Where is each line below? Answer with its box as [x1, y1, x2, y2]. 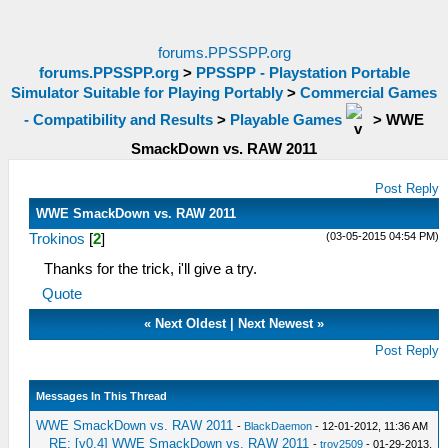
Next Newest [238, 316, 314, 331]
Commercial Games [300, 85, 437, 101]
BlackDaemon [244, 420, 313, 432]
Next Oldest [155, 316, 227, 331]
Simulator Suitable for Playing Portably [11, 85, 283, 101]
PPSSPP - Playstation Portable [195, 65, 410, 81]
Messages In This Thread [36, 390, 168, 402]
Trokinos [29, 231, 85, 247]
